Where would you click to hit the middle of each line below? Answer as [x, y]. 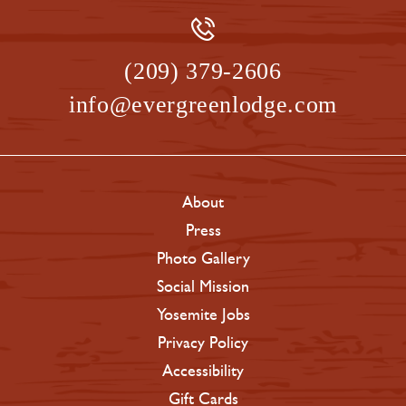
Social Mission [203, 286]
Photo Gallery [203, 258]
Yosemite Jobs [203, 314]
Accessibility [203, 370]
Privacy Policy [203, 342]
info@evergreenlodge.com [203, 104]
